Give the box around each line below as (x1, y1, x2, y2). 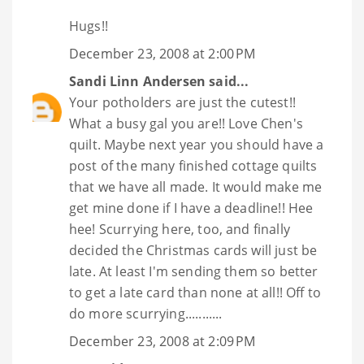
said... (206, 72, 249, 91)
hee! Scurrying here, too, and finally (69, 220, 290, 239)
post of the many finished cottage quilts (69, 157, 318, 175)
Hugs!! (69, 17, 108, 36)
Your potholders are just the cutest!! (69, 93, 296, 112)
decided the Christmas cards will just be (69, 241, 318, 260)
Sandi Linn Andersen (69, 72, 206, 91)
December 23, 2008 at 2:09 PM (69, 332, 256, 351)
